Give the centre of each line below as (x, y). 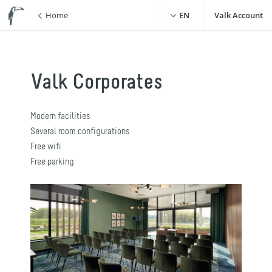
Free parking (52, 162)
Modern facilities (60, 117)
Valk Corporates (97, 83)
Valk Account (239, 15)
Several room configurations (80, 132)
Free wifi (46, 147)
